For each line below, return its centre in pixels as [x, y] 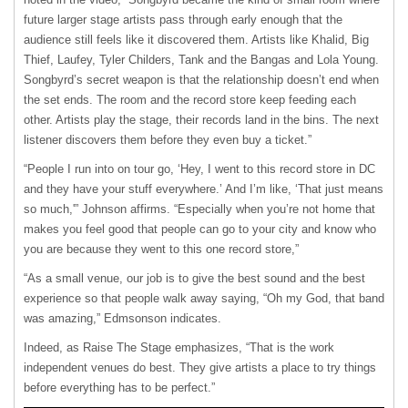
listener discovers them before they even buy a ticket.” [168, 140]
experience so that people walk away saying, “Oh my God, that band [204, 299]
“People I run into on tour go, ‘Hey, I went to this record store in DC [199, 169]
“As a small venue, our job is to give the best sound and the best [194, 279]
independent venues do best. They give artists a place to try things [200, 368]
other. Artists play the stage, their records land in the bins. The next [201, 120]
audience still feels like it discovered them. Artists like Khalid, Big [196, 40]
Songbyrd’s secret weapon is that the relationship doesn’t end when [201, 80]
